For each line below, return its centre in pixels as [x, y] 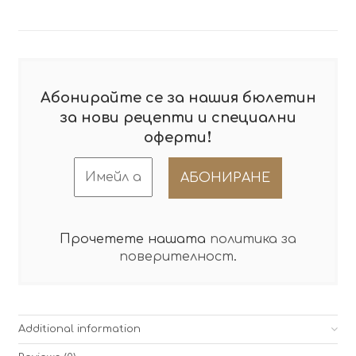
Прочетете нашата [135, 240]
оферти [175, 137]
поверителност [176, 257]
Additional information [79, 329]
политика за [253, 240]
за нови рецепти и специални [178, 117]
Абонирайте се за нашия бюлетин [178, 97]
